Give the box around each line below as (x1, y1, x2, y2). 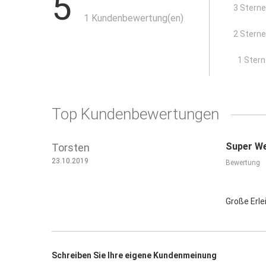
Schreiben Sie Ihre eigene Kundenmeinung (52, 251, 217, 260)
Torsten (52, 141, 90, 154)
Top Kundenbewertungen (52, 105, 220, 123)
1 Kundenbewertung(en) (84, 12, 184, 24)
